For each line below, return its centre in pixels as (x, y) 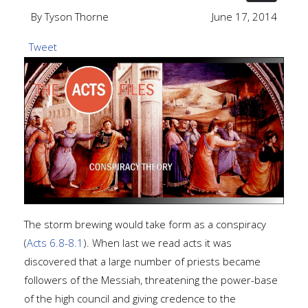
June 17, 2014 (244, 16)
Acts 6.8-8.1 (55, 242)
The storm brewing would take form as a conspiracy (145, 224)
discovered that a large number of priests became (142, 261)
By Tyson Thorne (70, 16)
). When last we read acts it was (157, 242)
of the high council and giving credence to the (130, 298)
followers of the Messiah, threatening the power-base (151, 279)
